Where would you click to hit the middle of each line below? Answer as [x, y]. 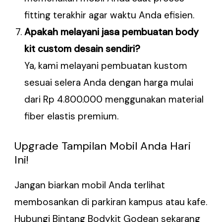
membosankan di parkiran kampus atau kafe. [111, 202]
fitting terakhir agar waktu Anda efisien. [110, 15]
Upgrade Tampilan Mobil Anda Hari [103, 146]
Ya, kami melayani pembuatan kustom [106, 66]
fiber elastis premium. [72, 116]
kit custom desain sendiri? [83, 49]
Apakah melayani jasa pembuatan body [112, 32]
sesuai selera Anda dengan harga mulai [109, 83]
